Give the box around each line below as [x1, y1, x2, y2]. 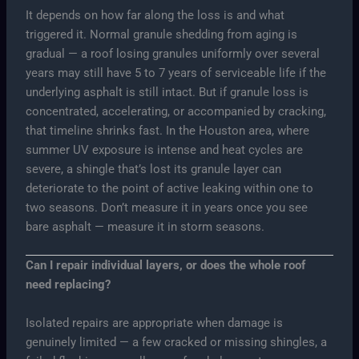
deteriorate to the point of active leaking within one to [26, 180, 314, 196]
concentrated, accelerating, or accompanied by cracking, [26, 103, 327, 119]
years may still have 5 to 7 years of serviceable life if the [26, 65, 327, 80]
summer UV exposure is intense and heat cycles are [26, 142, 304, 157]
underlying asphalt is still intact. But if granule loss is [26, 84, 309, 99]
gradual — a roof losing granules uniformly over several [26, 46, 321, 61]
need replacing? [26, 277, 111, 292]
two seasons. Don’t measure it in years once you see [26, 200, 309, 215]
